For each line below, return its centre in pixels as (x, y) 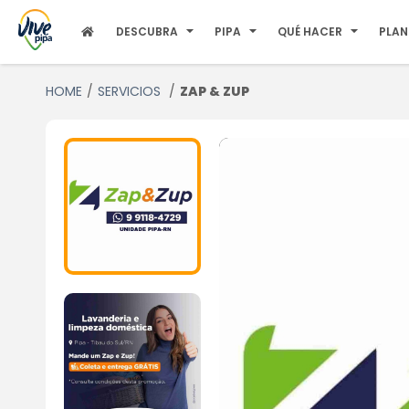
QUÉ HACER (310, 31)
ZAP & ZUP (214, 91)
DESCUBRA (147, 31)
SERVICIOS (131, 91)
